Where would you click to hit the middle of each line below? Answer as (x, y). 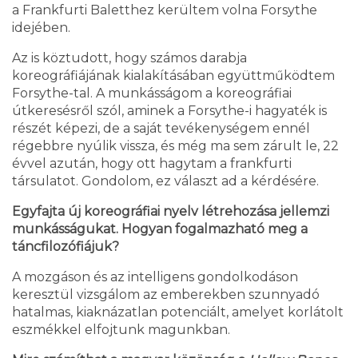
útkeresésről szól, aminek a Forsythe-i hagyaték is (169, 111)
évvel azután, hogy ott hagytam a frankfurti (152, 164)
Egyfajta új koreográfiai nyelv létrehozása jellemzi (171, 212)
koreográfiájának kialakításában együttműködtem (173, 76)
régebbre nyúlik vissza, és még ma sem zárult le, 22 (175, 146)
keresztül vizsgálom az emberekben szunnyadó (166, 295)
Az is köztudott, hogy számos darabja (129, 58)
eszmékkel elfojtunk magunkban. (121, 330)
